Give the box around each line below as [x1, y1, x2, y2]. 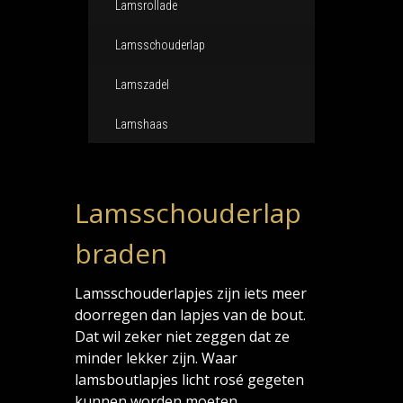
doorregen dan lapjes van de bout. [75, 305, 306, 325]
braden [75, 235, 167, 272]
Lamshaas [115, 117, 168, 131]
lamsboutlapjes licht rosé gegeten [75, 370, 304, 390]
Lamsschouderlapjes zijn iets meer [75, 283, 307, 303]
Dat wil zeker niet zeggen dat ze [75, 327, 290, 346]
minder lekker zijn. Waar [75, 348, 237, 368]
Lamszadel [115, 77, 169, 92]
